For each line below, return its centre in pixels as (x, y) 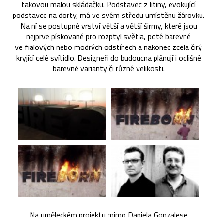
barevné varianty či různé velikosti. (108, 68)
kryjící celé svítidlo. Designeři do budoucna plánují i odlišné (108, 57)
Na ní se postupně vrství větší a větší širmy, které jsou (108, 25)
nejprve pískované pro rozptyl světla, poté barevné (108, 36)
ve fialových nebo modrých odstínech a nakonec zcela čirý (108, 47)
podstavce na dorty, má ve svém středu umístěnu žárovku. (108, 15)
